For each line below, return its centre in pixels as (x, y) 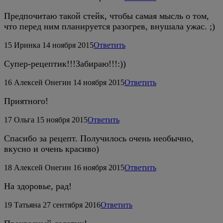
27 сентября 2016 (72, 205)
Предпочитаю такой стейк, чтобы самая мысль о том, (107, 16)
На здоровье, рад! (38, 186)
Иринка (27, 45)
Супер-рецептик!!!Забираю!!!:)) (65, 63)
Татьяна (27, 205)
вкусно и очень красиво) (52, 149)
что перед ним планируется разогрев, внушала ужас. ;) (110, 26)
